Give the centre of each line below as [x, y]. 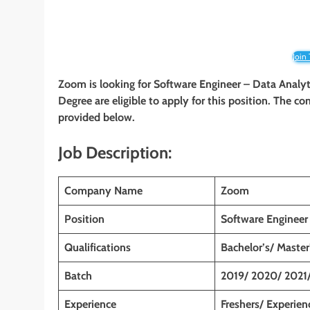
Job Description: [115, 153]
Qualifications [98, 247]
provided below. [97, 118]
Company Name [103, 190]
